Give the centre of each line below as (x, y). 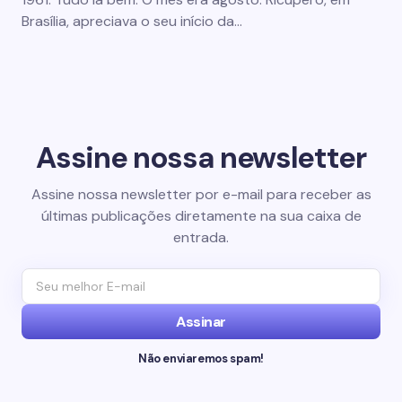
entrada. (201, 237)
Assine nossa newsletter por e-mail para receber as (201, 194)
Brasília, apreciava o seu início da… (132, 21)
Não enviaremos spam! (201, 358)
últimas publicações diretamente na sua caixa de (201, 216)
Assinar (201, 322)
